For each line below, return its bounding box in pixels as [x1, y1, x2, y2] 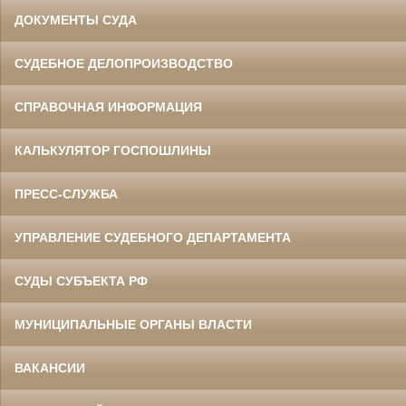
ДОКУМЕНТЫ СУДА [14, 13, 137, 28]
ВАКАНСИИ [14, 361, 85, 376]
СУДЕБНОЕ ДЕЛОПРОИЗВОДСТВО [14, 56, 233, 72]
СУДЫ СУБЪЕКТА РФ [14, 274, 148, 289]
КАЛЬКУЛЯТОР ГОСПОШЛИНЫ [14, 143, 211, 159]
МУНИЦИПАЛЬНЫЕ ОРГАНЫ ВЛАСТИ [14, 317, 252, 333]
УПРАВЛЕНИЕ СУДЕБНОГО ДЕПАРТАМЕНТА [14, 230, 291, 246]
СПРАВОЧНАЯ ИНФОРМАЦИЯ [14, 100, 202, 115]
